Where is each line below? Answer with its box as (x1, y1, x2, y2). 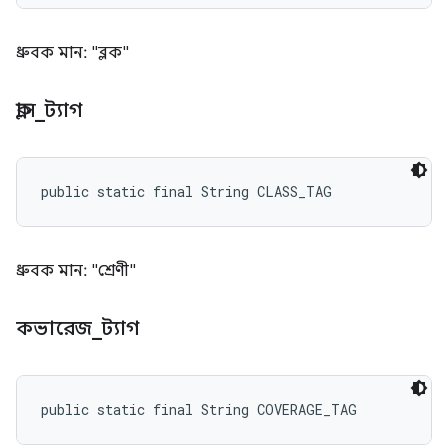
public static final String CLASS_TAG (41, 182, 332, 201)
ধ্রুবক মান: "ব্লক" (16, 43, 129, 63)
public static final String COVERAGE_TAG (41, 400, 357, 419)
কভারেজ (16, 316, 92, 341)
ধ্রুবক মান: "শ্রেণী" (16, 261, 136, 281)
